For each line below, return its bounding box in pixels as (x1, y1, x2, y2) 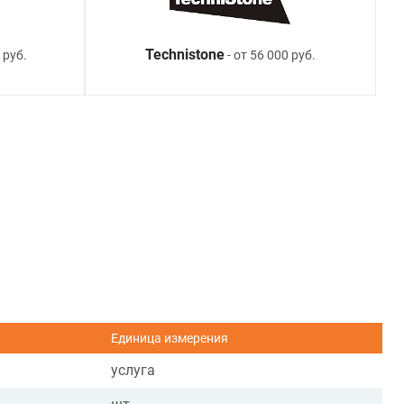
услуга (111, 362, 155, 380)
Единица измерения (111, 331, 228, 346)
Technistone (144, 46, 225, 64)
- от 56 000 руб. (224, 48, 316, 63)
